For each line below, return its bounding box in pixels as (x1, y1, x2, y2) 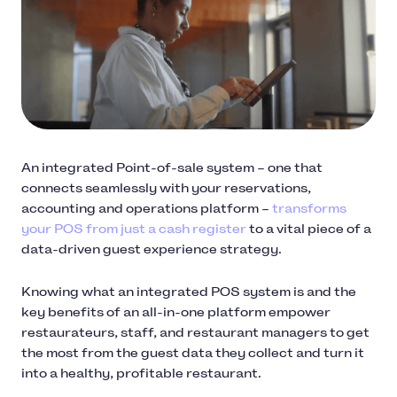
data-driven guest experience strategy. (21, 241, 282, 257)
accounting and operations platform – (21, 200, 272, 216)
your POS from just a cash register (21, 221, 246, 237)
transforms (272, 200, 346, 216)
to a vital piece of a (246, 221, 371, 237)
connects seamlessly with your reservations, (21, 180, 311, 196)
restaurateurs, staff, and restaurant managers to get (21, 324, 370, 340)
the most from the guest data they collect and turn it (21, 345, 364, 361)
